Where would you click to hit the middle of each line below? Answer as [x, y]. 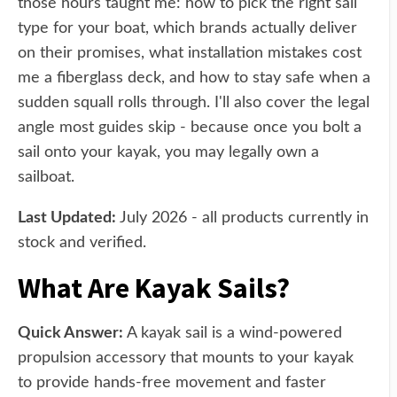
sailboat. [46, 177]
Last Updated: [67, 218]
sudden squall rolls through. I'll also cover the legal [194, 103]
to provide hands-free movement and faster [172, 383]
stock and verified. [82, 243]
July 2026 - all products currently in [242, 218]
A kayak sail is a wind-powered [233, 333]
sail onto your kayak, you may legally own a [168, 152]
